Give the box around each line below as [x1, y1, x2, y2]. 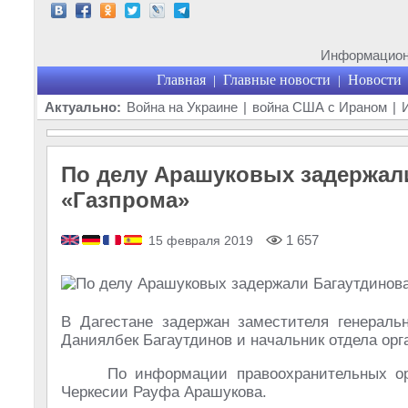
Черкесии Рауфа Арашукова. [61, 383, 267, 401]
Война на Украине [127, 99, 238, 115]
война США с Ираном [252, 99, 387, 115]
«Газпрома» [61, 188, 189, 212]
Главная [156, 72, 206, 87]
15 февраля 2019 [148, 233, 253, 248]
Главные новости [222, 72, 331, 87]
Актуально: [45, 99, 121, 115]
